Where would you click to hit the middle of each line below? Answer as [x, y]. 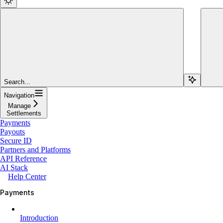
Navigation [19, 95]
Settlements [24, 113]
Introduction [39, 218]
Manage [19, 106]
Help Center [27, 176]
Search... [17, 82]
